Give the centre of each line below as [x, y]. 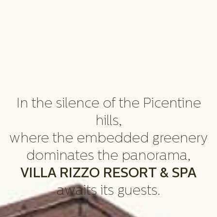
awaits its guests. [108, 192]
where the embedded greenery [108, 139]
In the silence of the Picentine [108, 104]
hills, [108, 122]
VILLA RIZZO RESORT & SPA [108, 174]
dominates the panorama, [108, 157]
